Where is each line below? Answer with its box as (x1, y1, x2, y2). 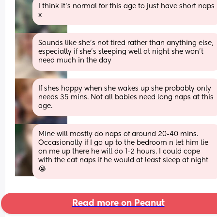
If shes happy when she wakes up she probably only (38, 85, 212, 92)
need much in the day (38, 57, 112, 64)
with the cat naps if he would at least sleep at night (38, 156, 209, 164)
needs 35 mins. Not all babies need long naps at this (38, 93, 214, 101)
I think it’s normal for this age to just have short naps (38, 2, 215, 10)
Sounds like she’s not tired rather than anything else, (38, 39, 214, 46)
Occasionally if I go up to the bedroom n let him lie (38, 139, 209, 146)
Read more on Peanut (72, 199, 165, 208)
